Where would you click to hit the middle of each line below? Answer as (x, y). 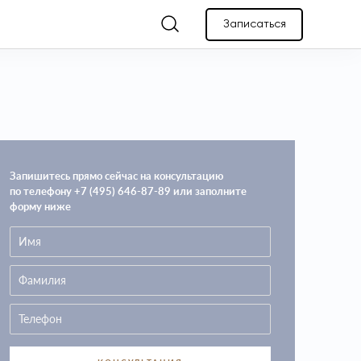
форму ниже (40, 206)
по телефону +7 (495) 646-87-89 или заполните (128, 191)
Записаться (254, 24)
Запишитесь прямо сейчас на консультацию (116, 176)
